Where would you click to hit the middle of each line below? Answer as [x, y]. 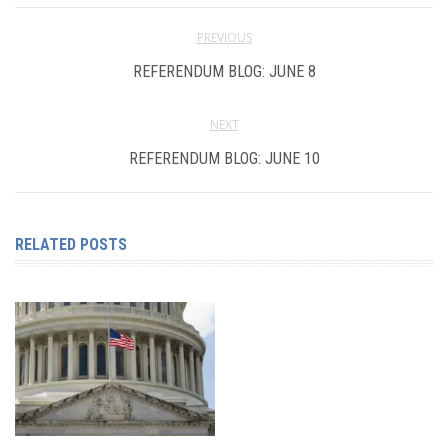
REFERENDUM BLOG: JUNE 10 [224, 159]
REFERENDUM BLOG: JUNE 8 [224, 72]
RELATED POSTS [71, 245]
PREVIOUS [224, 38]
